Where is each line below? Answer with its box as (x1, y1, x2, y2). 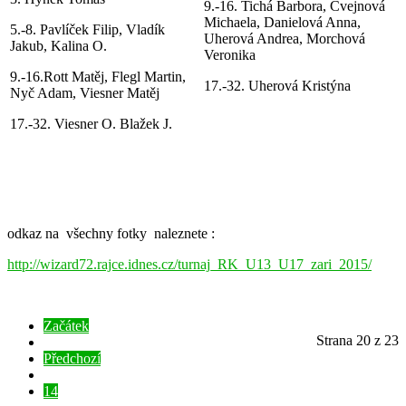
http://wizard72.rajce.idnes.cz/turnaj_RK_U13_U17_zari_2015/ (7, 256, 372, 272)
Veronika (204, 46, 256, 63)
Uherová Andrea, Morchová (204, 30, 365, 46)
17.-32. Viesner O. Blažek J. (10, 115, 172, 131)
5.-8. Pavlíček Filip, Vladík (10, 21, 165, 37)
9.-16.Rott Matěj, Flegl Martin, (10, 68, 186, 84)
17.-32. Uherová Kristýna (204, 77, 351, 93)
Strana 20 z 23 (316, 332, 399, 348)
